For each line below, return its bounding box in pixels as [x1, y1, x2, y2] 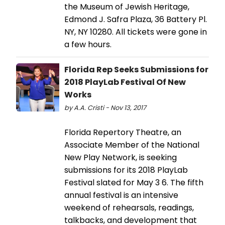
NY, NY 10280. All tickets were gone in [64, 26, 207, 38]
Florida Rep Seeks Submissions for [64, 63, 208, 75]
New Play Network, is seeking [64, 151, 177, 163]
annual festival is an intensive [64, 189, 178, 201]
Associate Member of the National [64, 139, 199, 151]
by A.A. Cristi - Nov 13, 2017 [64, 103, 146, 112]
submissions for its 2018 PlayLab [64, 164, 188, 176]
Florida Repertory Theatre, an [64, 126, 181, 138]
